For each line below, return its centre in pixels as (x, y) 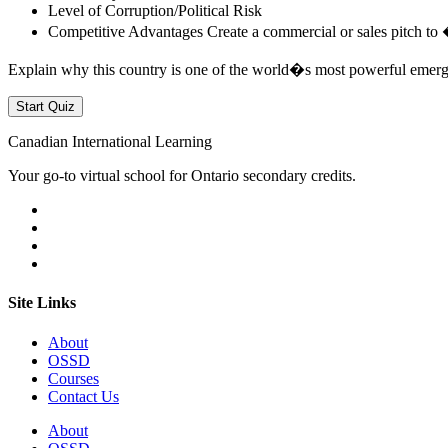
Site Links (42, 303)
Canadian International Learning (110, 142)
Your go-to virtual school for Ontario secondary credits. (182, 176)
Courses (73, 378)
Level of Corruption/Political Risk (155, 11)
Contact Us (83, 396)
